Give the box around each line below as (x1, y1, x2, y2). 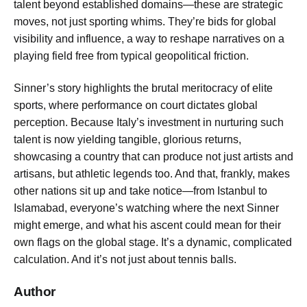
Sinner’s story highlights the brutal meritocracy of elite (14, 82, 273, 95)
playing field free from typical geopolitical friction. (14, 49, 249, 62)
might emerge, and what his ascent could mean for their (14, 219, 281, 232)
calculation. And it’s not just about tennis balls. (14, 254, 236, 266)
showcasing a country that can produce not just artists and (14, 151, 293, 163)
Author (14, 284, 56, 299)
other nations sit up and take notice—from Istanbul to (14, 185, 267, 197)
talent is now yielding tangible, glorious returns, (14, 134, 241, 146)
